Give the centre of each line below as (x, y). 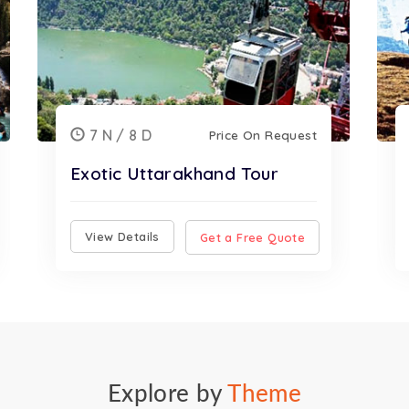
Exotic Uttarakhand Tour (175, 173)
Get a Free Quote (252, 237)
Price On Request (262, 135)
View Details (122, 236)
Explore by (168, 394)
